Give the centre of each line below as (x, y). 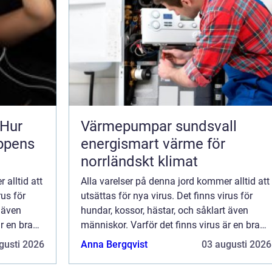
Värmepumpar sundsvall (159, 126)
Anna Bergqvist (114, 244)
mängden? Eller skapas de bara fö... (157, 254)
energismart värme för (153, 144)
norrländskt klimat (139, 161)
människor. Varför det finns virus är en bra (170, 225)
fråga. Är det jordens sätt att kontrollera (165, 239)
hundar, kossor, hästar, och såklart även (165, 210)
